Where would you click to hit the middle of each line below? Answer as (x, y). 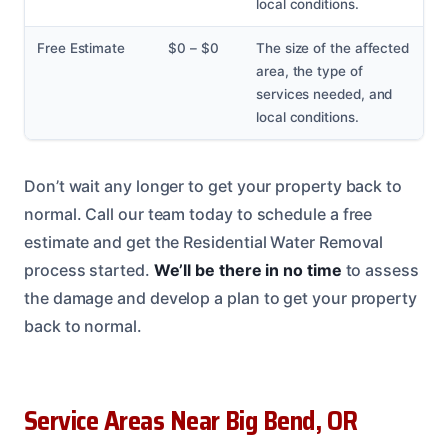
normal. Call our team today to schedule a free (198, 214)
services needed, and (324, 94)
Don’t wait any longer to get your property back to (213, 186)
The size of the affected (333, 48)
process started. (89, 270)
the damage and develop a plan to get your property (221, 298)
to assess (380, 270)
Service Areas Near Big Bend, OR (191, 421)
